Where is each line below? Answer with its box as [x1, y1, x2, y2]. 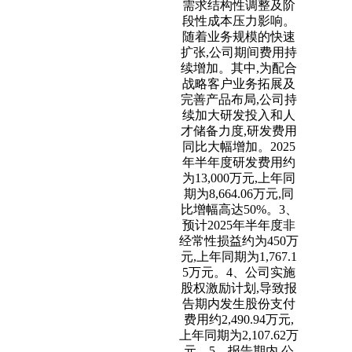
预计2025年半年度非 [182, 218, 295, 232]
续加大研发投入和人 [182, 108, 295, 122]
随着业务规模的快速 [182, 30, 295, 43]
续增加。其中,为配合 [181, 61, 297, 75]
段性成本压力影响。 [182, 14, 295, 27]
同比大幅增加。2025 [182, 140, 295, 153]
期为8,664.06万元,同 [184, 187, 294, 200]
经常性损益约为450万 [179, 234, 299, 247]
